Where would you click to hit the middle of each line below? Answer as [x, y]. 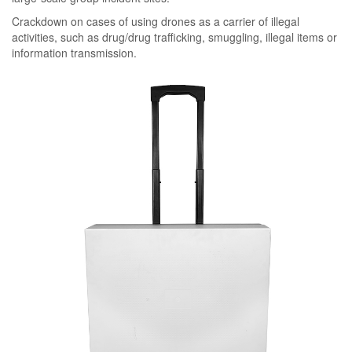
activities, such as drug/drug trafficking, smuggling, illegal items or [174, 37]
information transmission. [74, 52]
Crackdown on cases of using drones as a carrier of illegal [156, 21]
